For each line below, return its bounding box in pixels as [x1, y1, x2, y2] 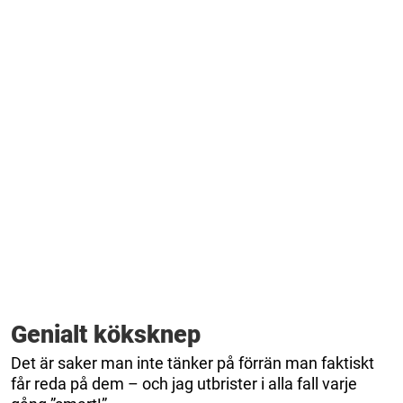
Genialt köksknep [11, 320, 201, 350]
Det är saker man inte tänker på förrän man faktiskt [11, 354, 374, 373]
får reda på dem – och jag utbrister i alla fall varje [11, 374, 357, 394]
